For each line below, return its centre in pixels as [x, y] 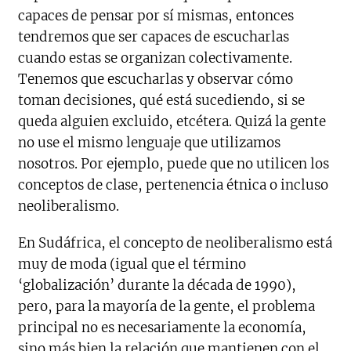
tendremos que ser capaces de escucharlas [154, 37]
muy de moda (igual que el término [132, 264]
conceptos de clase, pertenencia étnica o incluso [174, 185]
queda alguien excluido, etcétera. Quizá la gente [172, 122]
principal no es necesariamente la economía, [163, 328]
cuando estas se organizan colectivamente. [156, 58]
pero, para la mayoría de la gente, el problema [167, 307]
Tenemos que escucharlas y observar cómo [156, 80]
